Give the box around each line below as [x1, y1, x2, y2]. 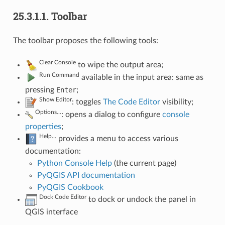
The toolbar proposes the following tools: [13, 36, 158, 45]
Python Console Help [37, 159, 112, 167]
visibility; [160, 97, 193, 106]
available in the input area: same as [79, 73, 203, 81]
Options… [35, 108, 61, 115]
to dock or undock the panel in [86, 195, 196, 203]
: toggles [71, 97, 103, 106]
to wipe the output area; [75, 60, 163, 69]
